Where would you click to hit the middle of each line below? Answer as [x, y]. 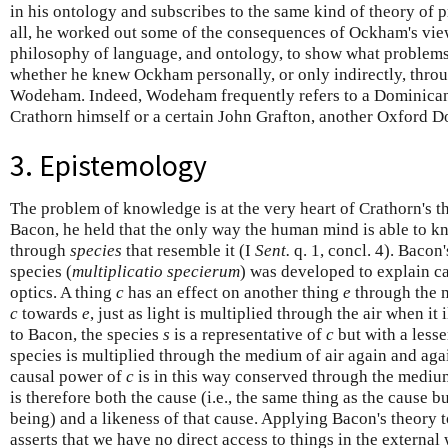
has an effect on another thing [233, 292]
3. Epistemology [108, 165]
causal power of [68, 376]
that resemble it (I [188, 250]
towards [50, 313]
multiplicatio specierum [156, 271]
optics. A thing [63, 292]
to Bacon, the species [86, 334]
